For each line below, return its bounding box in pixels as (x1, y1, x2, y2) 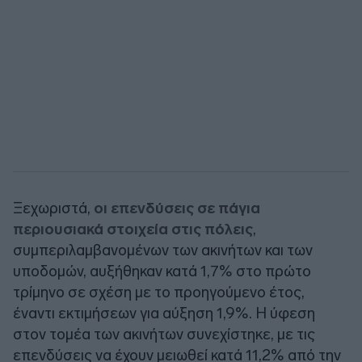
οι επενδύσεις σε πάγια (94, 198, 260, 217)
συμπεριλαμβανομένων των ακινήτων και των (13, 240, 313, 259)
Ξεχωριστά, (13, 198, 94, 217)
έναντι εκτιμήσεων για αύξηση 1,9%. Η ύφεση (13, 303, 315, 322)
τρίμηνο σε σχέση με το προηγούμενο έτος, (13, 282, 305, 301)
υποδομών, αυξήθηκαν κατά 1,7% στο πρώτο (13, 261, 311, 280)
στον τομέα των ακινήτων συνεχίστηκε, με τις (13, 324, 315, 343)
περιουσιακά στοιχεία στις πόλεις (13, 219, 253, 238)
